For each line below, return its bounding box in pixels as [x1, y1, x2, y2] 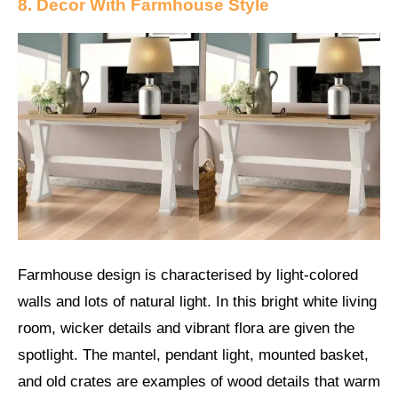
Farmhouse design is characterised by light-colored [18, 267, 358, 284]
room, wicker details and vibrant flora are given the [18, 320, 354, 338]
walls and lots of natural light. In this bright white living [18, 293, 377, 311]
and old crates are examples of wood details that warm [18, 373, 380, 391]
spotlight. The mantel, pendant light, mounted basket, [18, 346, 369, 364]
